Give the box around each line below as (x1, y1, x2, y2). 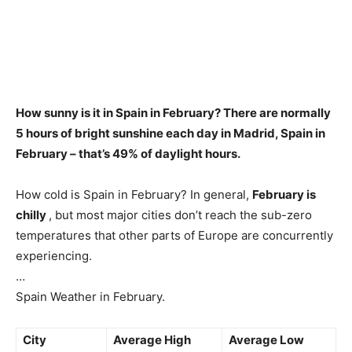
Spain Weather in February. (16, 289, 165, 304)
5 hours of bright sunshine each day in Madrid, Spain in (16, 126, 325, 141)
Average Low (229, 332, 304, 347)
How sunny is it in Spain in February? (16, 105, 223, 120)
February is (252, 187, 316, 202)
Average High (113, 332, 191, 347)
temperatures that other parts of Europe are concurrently (16, 228, 333, 243)
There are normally (223, 105, 331, 120)
